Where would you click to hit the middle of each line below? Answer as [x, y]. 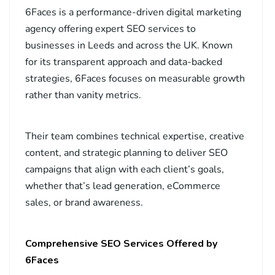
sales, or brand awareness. [84, 203]
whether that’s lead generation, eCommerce [123, 186]
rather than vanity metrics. [83, 95]
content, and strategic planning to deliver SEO [126, 153]
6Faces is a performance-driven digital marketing [133, 13]
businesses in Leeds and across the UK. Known [129, 46]
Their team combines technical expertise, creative [135, 137]
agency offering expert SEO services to [110, 29]
